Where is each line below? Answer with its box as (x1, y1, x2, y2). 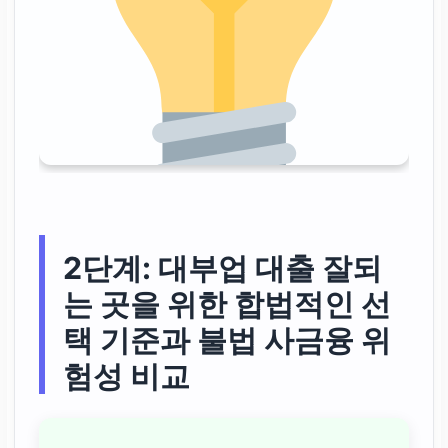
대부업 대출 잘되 (158, 250, 383, 287)
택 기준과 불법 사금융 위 (63, 322, 392, 359)
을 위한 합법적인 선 (130, 286, 392, 323)
